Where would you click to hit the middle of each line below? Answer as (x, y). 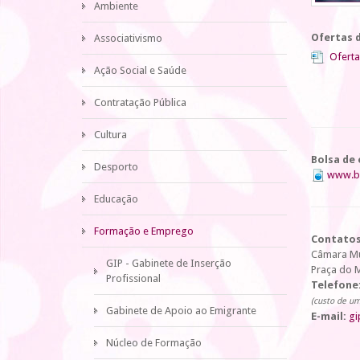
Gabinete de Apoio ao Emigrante (181, 311)
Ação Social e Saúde (140, 70)
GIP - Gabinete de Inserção (169, 263)
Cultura (110, 135)
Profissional (133, 278)
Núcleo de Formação (154, 343)
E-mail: (329, 317)
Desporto (116, 167)
